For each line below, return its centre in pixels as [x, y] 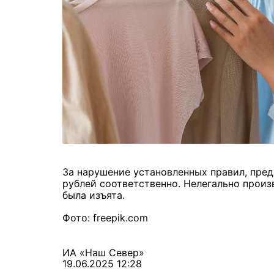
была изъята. [94, 195]
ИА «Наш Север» [103, 253]
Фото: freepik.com [105, 218]
